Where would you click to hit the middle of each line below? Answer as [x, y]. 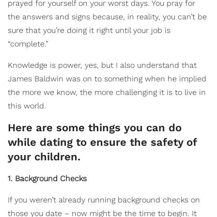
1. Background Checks [47, 179]
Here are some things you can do [95, 128]
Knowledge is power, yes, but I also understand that [102, 65]
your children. [44, 157]
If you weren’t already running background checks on [104, 200]
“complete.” [28, 44]
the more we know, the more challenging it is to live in [107, 93]
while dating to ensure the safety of [102, 142]
